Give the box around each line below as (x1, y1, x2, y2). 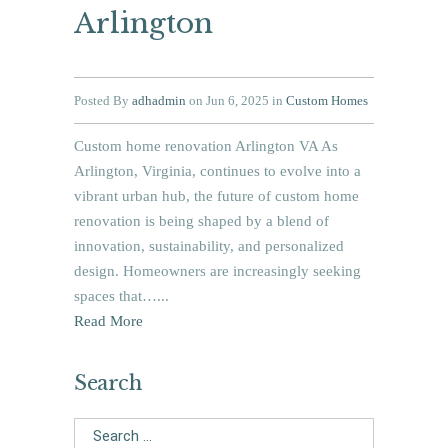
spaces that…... (74, 288, 169, 305)
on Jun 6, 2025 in (186, 93, 286, 109)
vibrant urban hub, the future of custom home (74, 188, 359, 205)
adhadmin (132, 93, 186, 109)
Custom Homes (286, 93, 368, 109)
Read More (74, 313, 143, 330)
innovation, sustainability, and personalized (74, 238, 344, 255)
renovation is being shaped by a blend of (74, 213, 329, 230)
